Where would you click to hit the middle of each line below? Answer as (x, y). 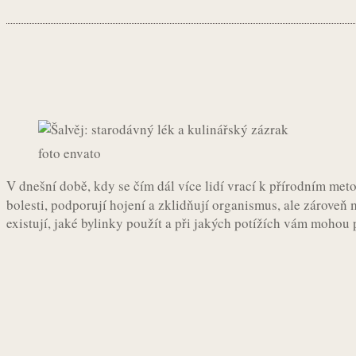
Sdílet (51, 86)
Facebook (154, 87)
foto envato (70, 153)
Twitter (248, 87)
